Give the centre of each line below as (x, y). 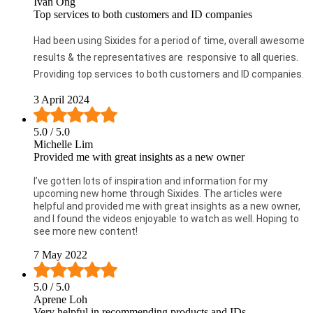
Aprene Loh (60, 300)
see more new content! (86, 232)
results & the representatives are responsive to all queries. (166, 58)
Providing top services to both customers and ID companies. (169, 74)
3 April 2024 (61, 100)
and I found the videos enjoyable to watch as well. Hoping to (166, 219)
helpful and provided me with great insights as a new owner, (167, 206)
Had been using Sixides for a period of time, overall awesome (169, 41)
